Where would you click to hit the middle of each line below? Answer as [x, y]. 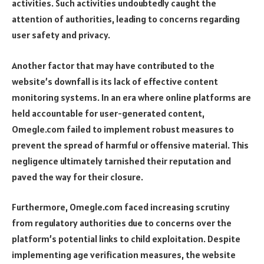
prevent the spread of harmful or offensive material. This [130, 145]
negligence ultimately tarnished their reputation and [121, 161]
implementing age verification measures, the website [124, 255]
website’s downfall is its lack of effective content [115, 81]
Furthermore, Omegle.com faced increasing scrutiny [121, 207]
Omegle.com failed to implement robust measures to [123, 129]
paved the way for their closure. [77, 176]
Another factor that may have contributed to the [113, 65]
